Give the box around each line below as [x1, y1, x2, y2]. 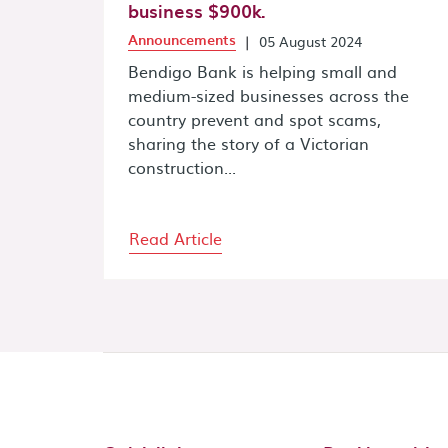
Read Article [129, 225, 222, 250]
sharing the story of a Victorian [128, 130, 369, 155]
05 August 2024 [259, 30, 362, 51]
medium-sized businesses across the [128, 82, 409, 107]
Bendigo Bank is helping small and [128, 58, 397, 83]
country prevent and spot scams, [128, 106, 381, 131]
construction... [128, 154, 236, 179]
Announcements [128, 28, 236, 50]
